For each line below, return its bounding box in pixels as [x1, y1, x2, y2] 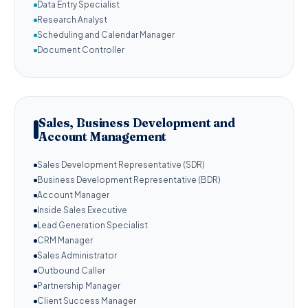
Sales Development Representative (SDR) [37, 159, 205, 170]
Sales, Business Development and [38, 115, 235, 130]
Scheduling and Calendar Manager [37, 30, 175, 41]
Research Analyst [37, 14, 107, 25]
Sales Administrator [37, 250, 117, 261]
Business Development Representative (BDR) [37, 175, 221, 186]
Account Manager [37, 190, 109, 201]
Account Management [38, 129, 167, 144]
